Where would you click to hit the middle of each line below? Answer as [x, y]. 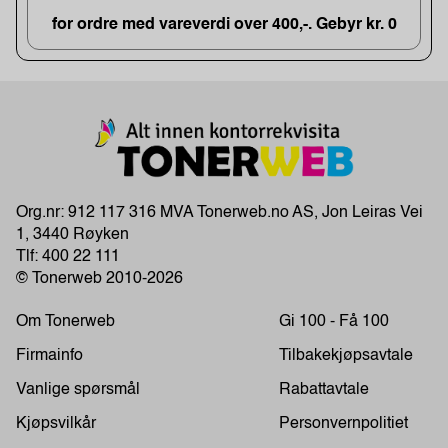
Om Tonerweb [65, 322]
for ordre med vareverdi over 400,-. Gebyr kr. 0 [224, 25]
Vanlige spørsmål [78, 390]
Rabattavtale [324, 390]
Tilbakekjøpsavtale [346, 356]
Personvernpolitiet [343, 424]
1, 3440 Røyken [72, 235]
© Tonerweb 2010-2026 [99, 279]
